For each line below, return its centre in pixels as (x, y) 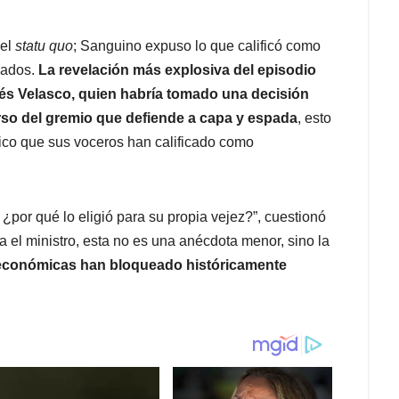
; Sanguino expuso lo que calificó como (197, 45)
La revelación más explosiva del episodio (177, 69)
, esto (314, 118)
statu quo (44, 45)
